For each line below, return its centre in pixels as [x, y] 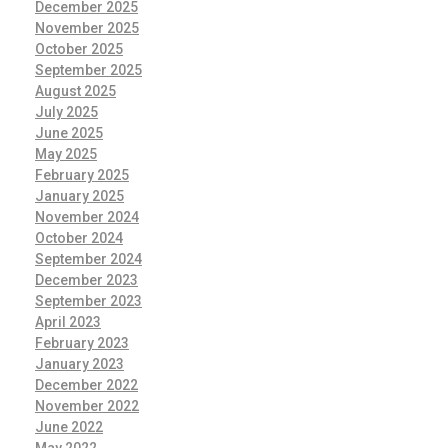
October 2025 [79, 49]
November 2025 [87, 28]
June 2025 [69, 133]
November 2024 [87, 217]
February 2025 [82, 175]
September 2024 [88, 259]
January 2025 [79, 196]
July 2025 [66, 112]
